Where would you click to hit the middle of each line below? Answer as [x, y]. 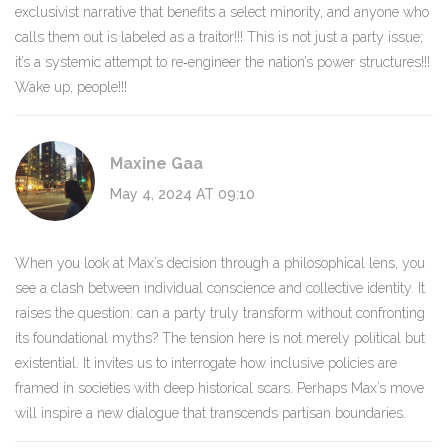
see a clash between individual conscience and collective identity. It [220, 288]
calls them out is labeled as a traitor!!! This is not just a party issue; [219, 37]
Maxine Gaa [156, 164]
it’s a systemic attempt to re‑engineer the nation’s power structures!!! [222, 62]
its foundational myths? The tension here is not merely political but [220, 338]
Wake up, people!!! [71, 87]
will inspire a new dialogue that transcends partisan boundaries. [210, 413]
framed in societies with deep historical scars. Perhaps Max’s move [219, 388]
